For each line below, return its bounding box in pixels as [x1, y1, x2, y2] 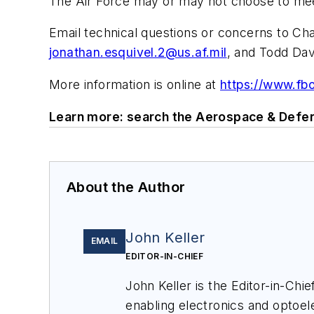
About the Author [67, 178, 186, 196]
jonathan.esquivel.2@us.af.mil [49, 45, 227, 60]
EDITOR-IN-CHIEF [125, 250, 204, 261]
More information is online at [49, 77, 220, 92]
